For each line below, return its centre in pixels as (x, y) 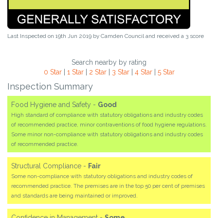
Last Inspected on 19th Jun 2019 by (54, 36)
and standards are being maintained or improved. (74, 196)
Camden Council (122, 36)
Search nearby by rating (109, 63)
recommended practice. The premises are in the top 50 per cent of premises (108, 186)
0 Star (53, 72)
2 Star (98, 72)
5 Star (166, 72)
